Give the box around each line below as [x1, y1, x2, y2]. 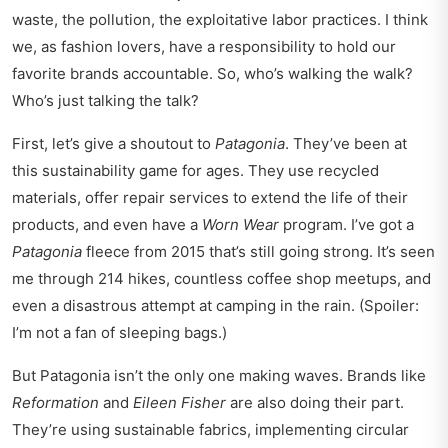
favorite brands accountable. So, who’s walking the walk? [12, 64, 413, 84]
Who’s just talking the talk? [12, 91, 199, 111]
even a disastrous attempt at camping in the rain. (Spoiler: [12, 296, 419, 316]
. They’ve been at [285, 134, 407, 154]
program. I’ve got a [279, 215, 414, 235]
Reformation [12, 393, 99, 413]
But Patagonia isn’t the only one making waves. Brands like [12, 366, 426, 386]
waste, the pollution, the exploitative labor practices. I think [12, 10, 428, 30]
